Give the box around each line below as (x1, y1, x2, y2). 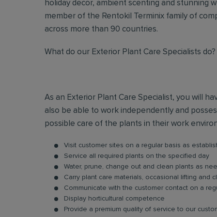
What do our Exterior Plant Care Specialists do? (45, 48, 216, 56)
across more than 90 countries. (45, 25, 158, 33)
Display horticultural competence (64, 195, 165, 202)
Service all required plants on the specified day (64, 153, 209, 159)
